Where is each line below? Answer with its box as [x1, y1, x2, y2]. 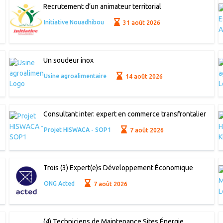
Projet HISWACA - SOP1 [43, 126, 111, 133]
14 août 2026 [124, 73, 163, 80]
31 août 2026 [121, 19, 161, 26]
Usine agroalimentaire [43, 73, 107, 80]
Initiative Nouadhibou [43, 19, 104, 26]
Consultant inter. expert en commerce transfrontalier [43, 110, 206, 118]
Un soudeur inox [43, 56, 94, 65]
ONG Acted [43, 180, 75, 187]
